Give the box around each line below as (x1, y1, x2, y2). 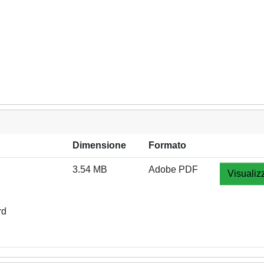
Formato (148, 140, 186, 150)
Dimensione (72, 140, 126, 150)
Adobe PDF (148, 164, 198, 174)
